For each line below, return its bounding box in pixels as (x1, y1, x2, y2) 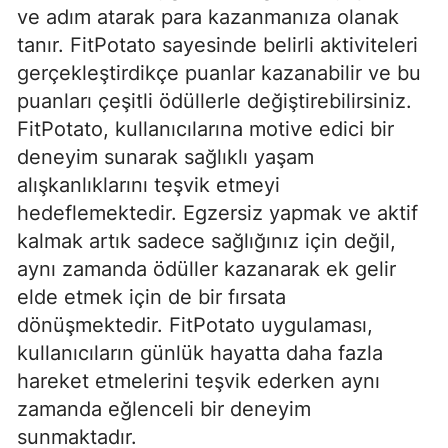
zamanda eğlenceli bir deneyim (17, 396, 311, 421)
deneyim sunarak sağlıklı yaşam (17, 144, 314, 169)
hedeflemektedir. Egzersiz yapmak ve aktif (17, 200, 418, 225)
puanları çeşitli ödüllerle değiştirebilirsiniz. (17, 88, 412, 113)
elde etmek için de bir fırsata (17, 284, 286, 309)
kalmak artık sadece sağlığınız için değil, (17, 228, 396, 253)
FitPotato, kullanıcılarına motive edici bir (17, 116, 394, 141)
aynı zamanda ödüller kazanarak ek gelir (17, 256, 396, 281)
